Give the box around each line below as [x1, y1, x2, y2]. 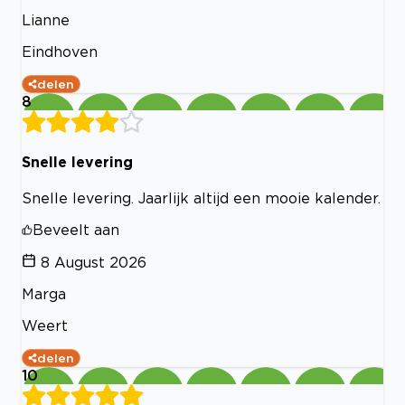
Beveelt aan [33, 221, 119, 239]
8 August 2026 [41, 254, 146, 271]
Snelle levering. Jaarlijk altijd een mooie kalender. [22, 190, 381, 207]
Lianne [22, 11, 70, 28]
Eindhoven [22, 42, 98, 60]
